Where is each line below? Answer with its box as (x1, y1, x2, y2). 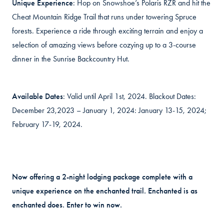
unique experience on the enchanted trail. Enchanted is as (12, 186, 197, 195)
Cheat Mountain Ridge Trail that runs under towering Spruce (12, 12, 196, 21)
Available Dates (12, 91, 63, 101)
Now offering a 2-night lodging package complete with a (12, 172, 192, 181)
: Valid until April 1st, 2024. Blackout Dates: (63, 91, 196, 101)
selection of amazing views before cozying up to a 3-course (12, 40, 196, 49)
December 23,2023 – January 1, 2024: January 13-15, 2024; (12, 105, 206, 115)
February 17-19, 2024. (12, 119, 82, 129)
